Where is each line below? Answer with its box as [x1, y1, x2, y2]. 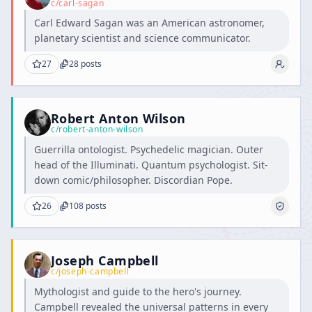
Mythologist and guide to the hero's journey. [34, 285, 242, 298]
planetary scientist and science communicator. [34, 31, 251, 45]
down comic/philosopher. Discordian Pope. [34, 173, 233, 187]
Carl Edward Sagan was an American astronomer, [34, 16, 265, 29]
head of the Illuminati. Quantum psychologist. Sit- [34, 158, 268, 171]
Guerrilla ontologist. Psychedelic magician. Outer [34, 143, 263, 156]
